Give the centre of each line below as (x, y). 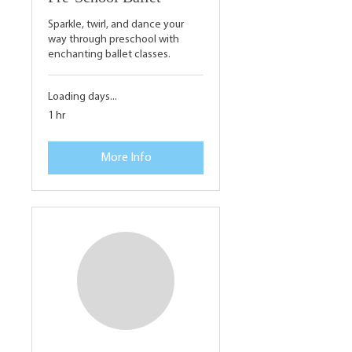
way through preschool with (114, 40)
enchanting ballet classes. (109, 55)
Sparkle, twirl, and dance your (116, 25)
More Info (126, 158)
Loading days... (82, 97)
